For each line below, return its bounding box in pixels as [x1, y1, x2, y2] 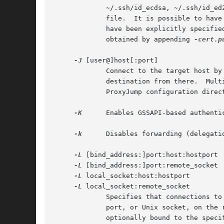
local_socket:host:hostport [82, 172, 190, 180]
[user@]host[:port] [82, 56, 158, 64]
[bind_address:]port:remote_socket [82, 161, 218, 169]
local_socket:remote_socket [82, 182, 190, 190]
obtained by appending [54, 35, 194, 43]
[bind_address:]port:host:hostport [82, 151, 218, 159]
